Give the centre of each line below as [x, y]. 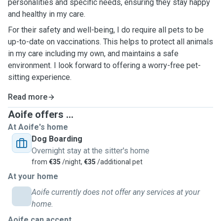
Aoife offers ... [41, 114]
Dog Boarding [57, 139]
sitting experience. [40, 77]
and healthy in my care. [47, 14]
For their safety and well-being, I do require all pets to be [106, 30]
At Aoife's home [38, 127]
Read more [28, 97]
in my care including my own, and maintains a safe [65, 54]
